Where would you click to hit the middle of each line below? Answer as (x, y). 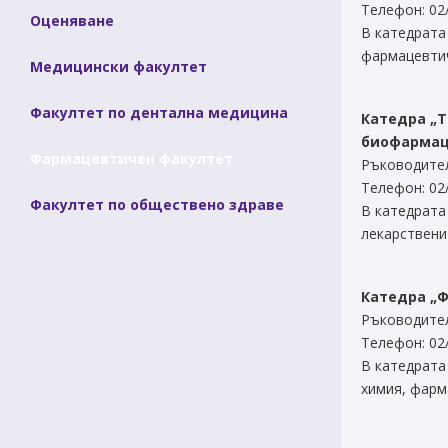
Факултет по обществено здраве (157, 204)
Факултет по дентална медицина (159, 112)
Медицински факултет (118, 66)
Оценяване (72, 20)
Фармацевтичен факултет (131, 158)
